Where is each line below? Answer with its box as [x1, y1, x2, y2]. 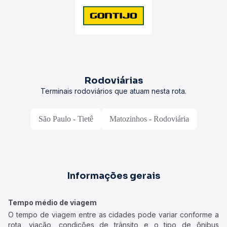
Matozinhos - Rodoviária [109, 115, 189, 123]
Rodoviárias [84, 75, 143, 86]
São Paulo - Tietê [38, 115, 93, 123]
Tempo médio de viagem [8, 198, 97, 207]
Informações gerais [67, 170, 160, 181]
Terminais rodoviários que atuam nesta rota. [41, 87, 186, 95]
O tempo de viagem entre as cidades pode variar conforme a [8, 210, 219, 219]
